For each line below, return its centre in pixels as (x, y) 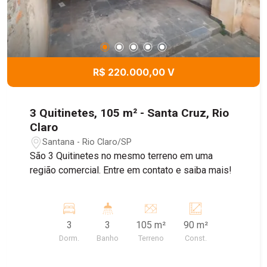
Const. (195, 238)
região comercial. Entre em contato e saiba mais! (131, 170)
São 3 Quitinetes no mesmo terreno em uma (122, 156)
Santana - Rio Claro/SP (87, 142)
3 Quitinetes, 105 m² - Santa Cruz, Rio (130, 113)
